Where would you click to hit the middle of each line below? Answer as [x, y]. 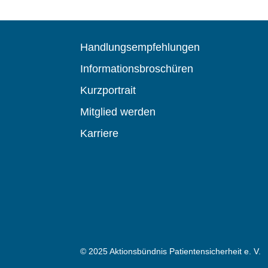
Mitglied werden [118, 112]
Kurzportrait [108, 90]
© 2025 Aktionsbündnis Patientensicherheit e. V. [171, 252]
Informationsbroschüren [137, 68]
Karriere [100, 133]
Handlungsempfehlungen [140, 47]
